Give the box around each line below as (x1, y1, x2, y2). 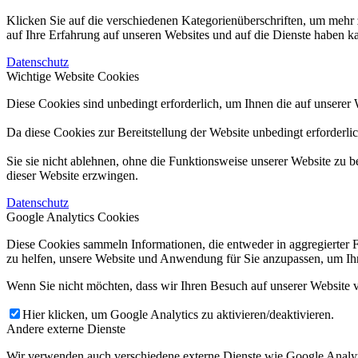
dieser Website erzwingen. (6, 168, 138, 182)
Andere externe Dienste (6, 321, 125, 336)
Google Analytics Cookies (6, 209, 139, 224)
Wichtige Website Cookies (6, 69, 139, 83)
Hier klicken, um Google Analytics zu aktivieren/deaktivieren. (22, 307, 334, 321)
